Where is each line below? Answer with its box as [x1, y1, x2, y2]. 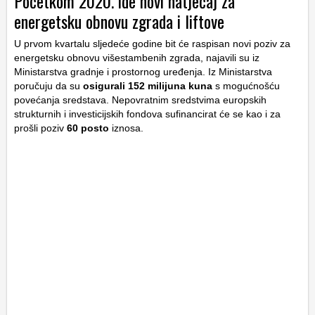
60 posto [67, 122, 109, 134]
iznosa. [109, 122, 143, 134]
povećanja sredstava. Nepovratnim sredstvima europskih [14, 94, 266, 106]
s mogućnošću [212, 80, 280, 92]
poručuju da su [14, 80, 83, 92]
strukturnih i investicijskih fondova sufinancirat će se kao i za [14, 108, 281, 120]
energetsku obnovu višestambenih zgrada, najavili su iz [14, 52, 259, 64]
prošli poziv [14, 122, 67, 134]
